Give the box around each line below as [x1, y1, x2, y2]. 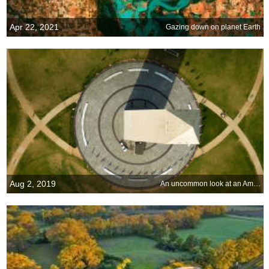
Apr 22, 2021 [10, 22, 59, 32]
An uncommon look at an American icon [253, 180, 261, 189]
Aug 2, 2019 [10, 178, 56, 189]
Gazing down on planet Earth [166, 23, 261, 32]
